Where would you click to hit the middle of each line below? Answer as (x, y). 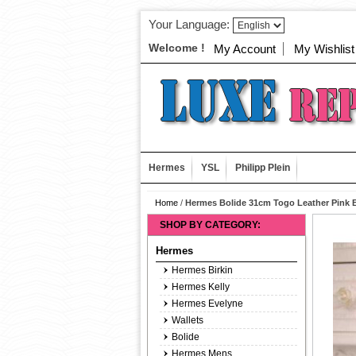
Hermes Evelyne (207, 304)
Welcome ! (177, 48)
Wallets (188, 320)
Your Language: (189, 24)
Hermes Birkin (202, 270)
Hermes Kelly (201, 287)
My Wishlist (324, 49)
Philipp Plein (263, 168)
